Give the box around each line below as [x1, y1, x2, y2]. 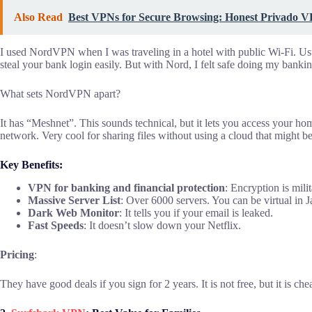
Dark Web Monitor [28, 206, 119, 219]
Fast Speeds [28, 219, 84, 231]
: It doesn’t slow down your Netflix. [84, 219, 241, 231]
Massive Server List [28, 194, 120, 206]
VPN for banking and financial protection [28, 181, 225, 194]
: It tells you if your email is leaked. [119, 206, 273, 219]
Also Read [14, 10, 63, 23]
